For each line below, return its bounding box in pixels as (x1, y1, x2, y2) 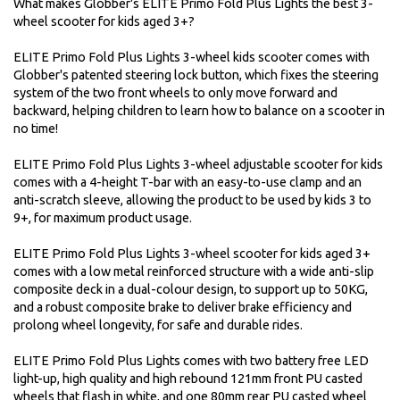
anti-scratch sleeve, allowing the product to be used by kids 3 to (13, 193, 371, 208)
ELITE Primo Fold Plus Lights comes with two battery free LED (13, 354, 369, 369)
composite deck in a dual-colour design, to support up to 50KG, (13, 282, 368, 297)
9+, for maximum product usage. (13, 211, 192, 226)
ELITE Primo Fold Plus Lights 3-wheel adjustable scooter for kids (13, 157, 383, 172)
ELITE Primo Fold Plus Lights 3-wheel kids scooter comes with (13, 50, 370, 65)
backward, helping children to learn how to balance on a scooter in (13, 104, 385, 119)
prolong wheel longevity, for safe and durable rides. (13, 318, 303, 333)
